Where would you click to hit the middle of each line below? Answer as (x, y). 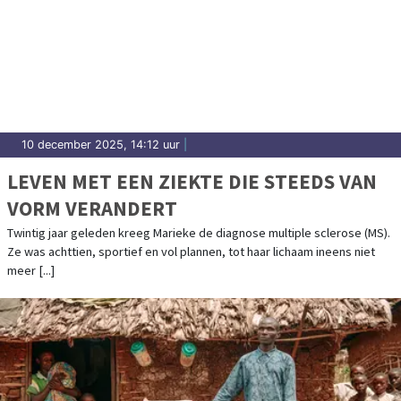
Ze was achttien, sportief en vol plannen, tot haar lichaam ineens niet (191, 252)
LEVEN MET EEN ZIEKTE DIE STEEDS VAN (192, 182)
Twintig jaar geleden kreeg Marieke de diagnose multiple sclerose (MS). (199, 233)
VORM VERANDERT (92, 209)
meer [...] (31, 271)
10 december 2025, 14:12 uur (101, 145)
